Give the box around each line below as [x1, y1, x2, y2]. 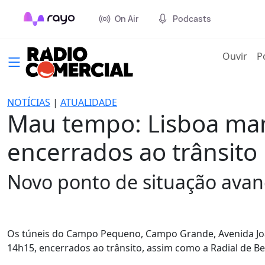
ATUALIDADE [60, 96, 117, 109]
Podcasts [173, 13, 211, 24]
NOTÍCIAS [7, 96, 50, 109]
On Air [115, 13, 138, 24]
